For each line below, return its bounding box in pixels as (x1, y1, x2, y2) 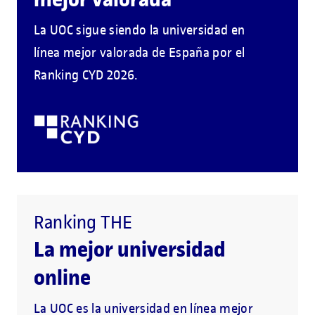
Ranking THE (34, 211, 133, 235)
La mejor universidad (34, 236, 226, 264)
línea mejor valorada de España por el (34, 44, 245, 60)
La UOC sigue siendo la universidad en (34, 21, 245, 38)
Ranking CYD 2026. (34, 66, 138, 83)
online (34, 264, 91, 292)
